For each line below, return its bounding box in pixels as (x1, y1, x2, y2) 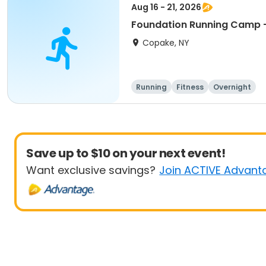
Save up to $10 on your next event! (26, 145, 226, 161)
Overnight (213, 82, 251, 92)
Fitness (176, 82, 204, 92)
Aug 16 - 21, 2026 (131, 1, 201, 13)
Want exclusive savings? (26, 163, 156, 178)
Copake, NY (142, 37, 189, 49)
